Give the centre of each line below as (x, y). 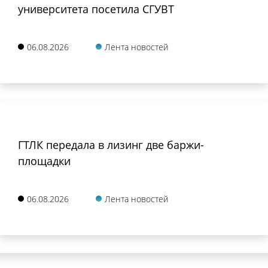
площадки (44, 161)
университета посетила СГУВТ (96, 9)
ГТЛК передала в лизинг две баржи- (111, 144)
